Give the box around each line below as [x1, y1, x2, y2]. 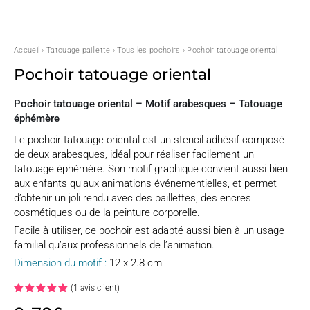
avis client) [78, 283, 120, 293]
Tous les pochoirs [117, 46, 181, 55]
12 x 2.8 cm [107, 257, 162, 269]
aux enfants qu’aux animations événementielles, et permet [14, 177, 277, 190]
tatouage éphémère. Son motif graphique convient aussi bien [14, 163, 288, 175]
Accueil [14, 46, 40, 55]
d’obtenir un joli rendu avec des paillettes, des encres [14, 192, 251, 204]
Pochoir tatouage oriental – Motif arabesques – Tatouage [14, 98, 282, 110]
